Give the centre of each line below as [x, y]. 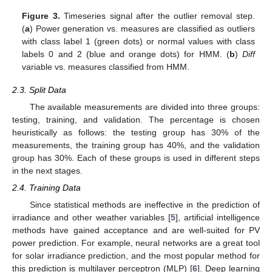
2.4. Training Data [46, 188]
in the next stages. [47, 171]
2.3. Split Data [39, 90]
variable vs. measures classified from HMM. [106, 66]
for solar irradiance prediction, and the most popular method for [136, 256]
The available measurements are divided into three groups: [144, 107]
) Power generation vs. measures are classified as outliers [142, 28]
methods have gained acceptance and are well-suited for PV [136, 230]
